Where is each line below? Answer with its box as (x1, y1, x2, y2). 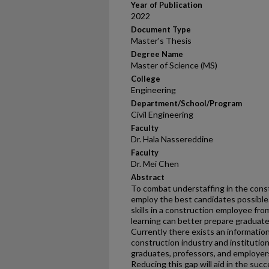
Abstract (131, 172, 165, 182)
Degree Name (131, 49, 183, 59)
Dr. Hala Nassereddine (131, 134, 213, 144)
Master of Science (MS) (131, 60, 217, 70)
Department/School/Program (131, 98, 242, 108)
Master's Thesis (131, 35, 192, 46)
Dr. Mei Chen (131, 159, 179, 169)
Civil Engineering (131, 109, 193, 119)
